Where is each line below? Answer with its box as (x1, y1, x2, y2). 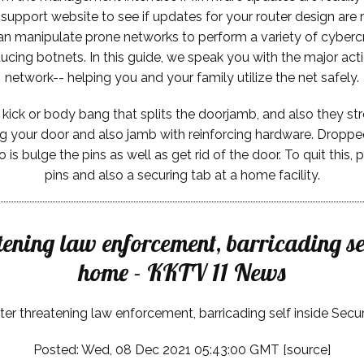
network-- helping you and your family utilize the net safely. (5, 69, 359, 85)
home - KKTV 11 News (79, 256, 285, 288)
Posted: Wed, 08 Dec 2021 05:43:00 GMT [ (33, 341, 287, 357)
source (287, 341, 327, 357)
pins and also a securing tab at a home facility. (44, 167, 320, 183)
